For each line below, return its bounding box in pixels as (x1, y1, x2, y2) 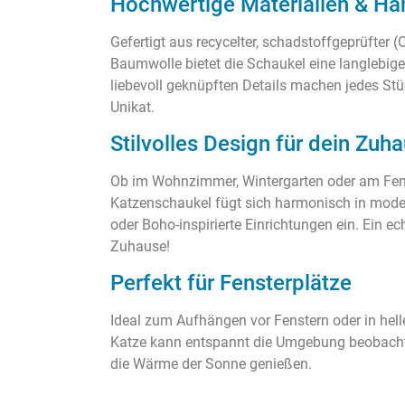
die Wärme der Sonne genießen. (110, 355, 312, 373)
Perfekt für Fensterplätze (110, 270, 352, 297)
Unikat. (110, 98, 155, 116)
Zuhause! (110, 237, 170, 255)
